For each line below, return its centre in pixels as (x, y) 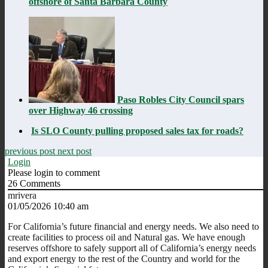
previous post (31, 151)
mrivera (22, 195)
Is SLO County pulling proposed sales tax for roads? (137, 130)
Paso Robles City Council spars (181, 99)
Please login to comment (54, 172)
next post (74, 151)
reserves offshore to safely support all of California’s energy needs (132, 248)
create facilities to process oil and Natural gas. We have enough (127, 237)
